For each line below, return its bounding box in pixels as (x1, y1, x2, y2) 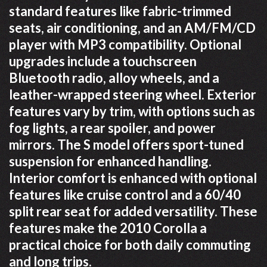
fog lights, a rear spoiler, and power (9, 119, 216, 136)
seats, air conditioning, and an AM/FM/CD (9, 19, 256, 36)
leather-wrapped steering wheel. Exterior (9, 86, 256, 103)
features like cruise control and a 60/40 (9, 186, 241, 203)
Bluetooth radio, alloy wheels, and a (9, 69, 219, 86)
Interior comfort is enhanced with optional (9, 169, 257, 186)
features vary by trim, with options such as (9, 103, 255, 119)
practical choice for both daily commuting (9, 236, 251, 253)
